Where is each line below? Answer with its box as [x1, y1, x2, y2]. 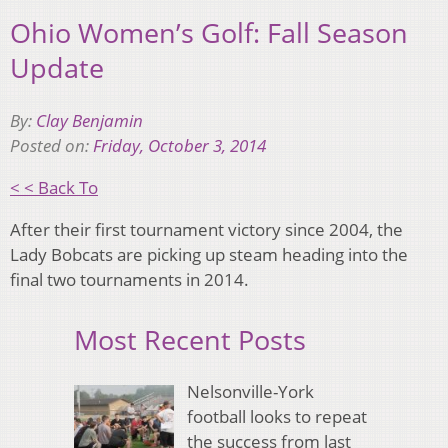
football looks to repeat [186, 405, 367, 429]
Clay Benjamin [36, 108, 143, 132]
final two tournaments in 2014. [10, 267, 249, 291]
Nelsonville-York [186, 380, 314, 404]
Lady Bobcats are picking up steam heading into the [10, 242, 408, 266]
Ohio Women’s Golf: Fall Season [10, 14, 408, 52]
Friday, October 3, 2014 [93, 133, 266, 157]
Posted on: [10, 133, 93, 157]
